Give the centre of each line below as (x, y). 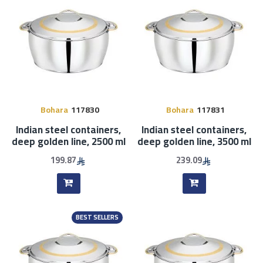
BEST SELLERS (97, 218)
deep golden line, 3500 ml (194, 142)
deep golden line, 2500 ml (69, 142)
